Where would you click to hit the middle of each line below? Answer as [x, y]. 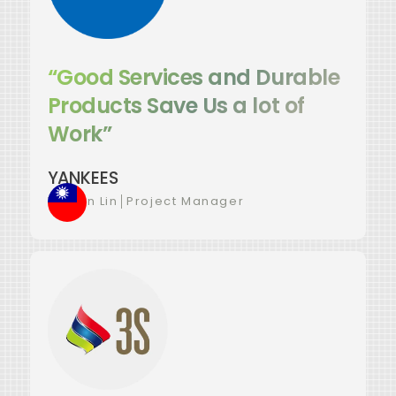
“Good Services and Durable [194, 78]
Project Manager [186, 202]
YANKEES [83, 179]
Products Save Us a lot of [176, 106]
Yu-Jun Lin [83, 202]
